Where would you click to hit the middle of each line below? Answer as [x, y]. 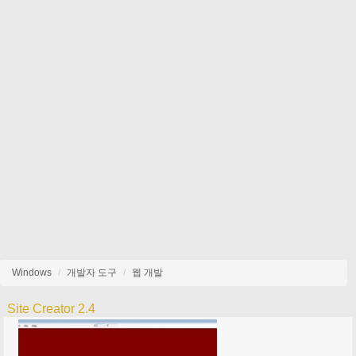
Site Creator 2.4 [52, 309]
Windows [32, 273]
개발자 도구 [92, 273]
